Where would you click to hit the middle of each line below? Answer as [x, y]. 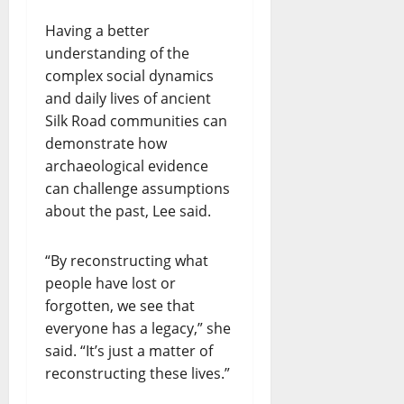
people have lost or [110, 284]
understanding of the [117, 54]
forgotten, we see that [120, 306]
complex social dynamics [129, 76]
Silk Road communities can [136, 121]
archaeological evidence [127, 166]
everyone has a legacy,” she [138, 329]
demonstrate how [106, 144]
